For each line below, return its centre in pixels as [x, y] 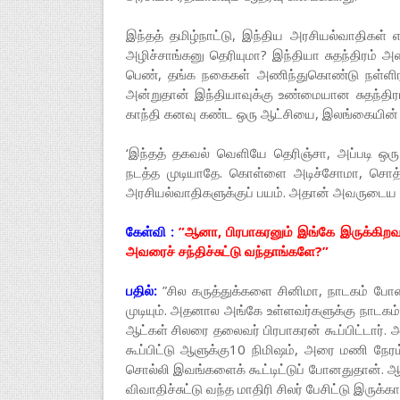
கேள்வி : [150, 231]
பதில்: [141, 290]
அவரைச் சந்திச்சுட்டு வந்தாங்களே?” [227, 251]
